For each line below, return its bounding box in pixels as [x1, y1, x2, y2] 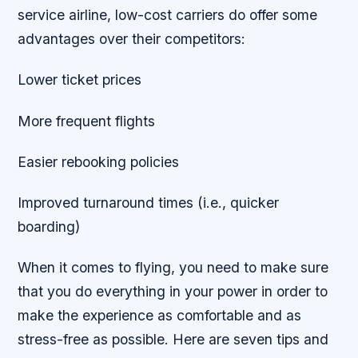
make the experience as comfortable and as [18, 306, 302, 324]
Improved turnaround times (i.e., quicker [18, 193, 280, 211]
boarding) [18, 217, 81, 235]
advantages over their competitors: [18, 30, 246, 48]
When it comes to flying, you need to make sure [18, 258, 329, 276]
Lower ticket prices [18, 71, 142, 89]
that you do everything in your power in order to [18, 282, 328, 300]
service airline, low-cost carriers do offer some [18, 6, 318, 24]
